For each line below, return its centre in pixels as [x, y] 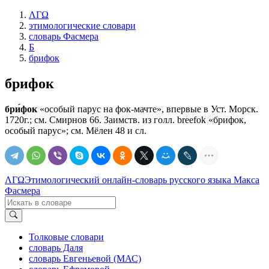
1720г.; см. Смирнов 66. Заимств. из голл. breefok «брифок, [125, 119]
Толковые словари [66, 237]
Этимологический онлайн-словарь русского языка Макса [142, 180]
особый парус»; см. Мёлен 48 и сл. [76, 130]
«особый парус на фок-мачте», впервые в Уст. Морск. [148, 109]
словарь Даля [56, 248]
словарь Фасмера [64, 36]
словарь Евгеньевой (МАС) [85, 259]
